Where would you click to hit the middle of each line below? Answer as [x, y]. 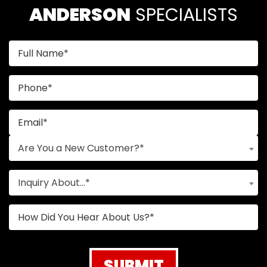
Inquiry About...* [54, 183]
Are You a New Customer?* [81, 148]
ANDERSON [80, 15]
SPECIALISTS [184, 15]
